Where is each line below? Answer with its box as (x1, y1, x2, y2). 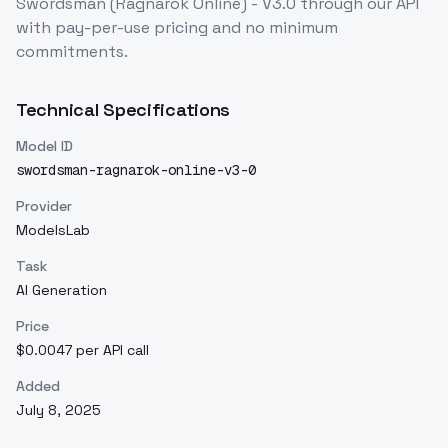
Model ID (16, 136, 73, 155)
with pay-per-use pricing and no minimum (16, 16, 338, 38)
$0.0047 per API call (16, 340, 149, 359)
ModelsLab (16, 220, 90, 239)
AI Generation (16, 280, 107, 299)
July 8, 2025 (16, 400, 101, 419)
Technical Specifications (16, 97, 231, 121)
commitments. (16, 40, 128, 62)
